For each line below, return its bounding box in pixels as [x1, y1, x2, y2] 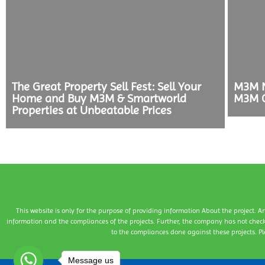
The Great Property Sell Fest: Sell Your [12, 80, 201, 93]
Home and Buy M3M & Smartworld [12, 92, 186, 105]
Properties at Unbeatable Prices [12, 104, 172, 117]
